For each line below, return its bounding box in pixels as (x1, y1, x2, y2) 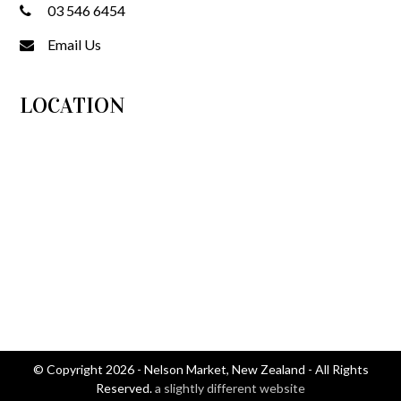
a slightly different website (155, 380, 305, 396)
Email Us (47, 35, 102, 53)
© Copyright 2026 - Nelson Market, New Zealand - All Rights (32, 361, 369, 377)
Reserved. (96, 380, 155, 396)
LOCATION (20, 91, 125, 119)
